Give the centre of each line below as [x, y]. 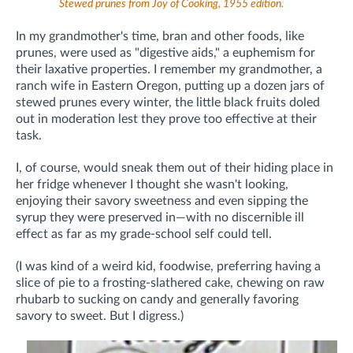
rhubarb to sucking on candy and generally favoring [157, 300]
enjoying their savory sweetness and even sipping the [162, 201]
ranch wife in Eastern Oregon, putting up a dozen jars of [170, 86]
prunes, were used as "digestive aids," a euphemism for [165, 53]
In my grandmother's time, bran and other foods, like [160, 37]
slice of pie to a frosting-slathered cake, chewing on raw [170, 283]
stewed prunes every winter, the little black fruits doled [168, 103]
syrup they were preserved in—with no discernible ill [160, 218]
